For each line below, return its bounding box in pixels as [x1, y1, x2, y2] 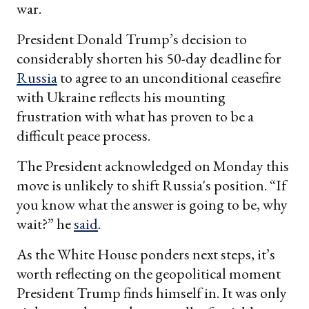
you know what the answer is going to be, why [17, 195, 288, 215]
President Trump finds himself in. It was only [17, 283, 287, 303]
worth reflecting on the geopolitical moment [17, 263, 281, 284]
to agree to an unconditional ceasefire [57, 68, 281, 88]
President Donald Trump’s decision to [17, 29, 247, 50]
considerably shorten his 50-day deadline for [17, 48, 281, 69]
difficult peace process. [17, 126, 150, 146]
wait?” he [17, 214, 74, 235]
